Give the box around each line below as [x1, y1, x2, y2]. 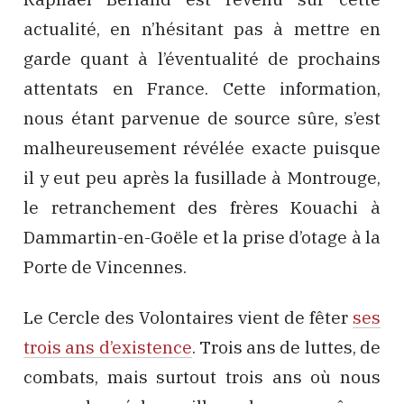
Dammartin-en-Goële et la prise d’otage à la [23, 225, 381, 248]
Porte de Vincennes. [23, 255, 187, 278]
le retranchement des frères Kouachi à [23, 196, 381, 218]
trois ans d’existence [23, 336, 192, 359]
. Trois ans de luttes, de [191, 336, 381, 359]
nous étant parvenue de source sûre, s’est [23, 106, 381, 129]
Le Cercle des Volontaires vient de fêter [23, 307, 353, 329]
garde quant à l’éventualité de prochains [23, 47, 381, 69]
